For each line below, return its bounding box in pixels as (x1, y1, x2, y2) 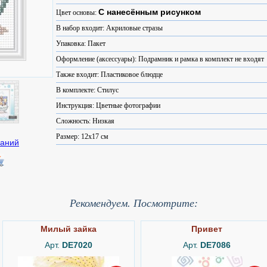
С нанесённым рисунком (98, 7, 201, 17)
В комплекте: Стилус (56, 86, 119, 94)
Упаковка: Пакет (56, 39, 105, 48)
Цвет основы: (56, 8, 98, 17)
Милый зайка (41, 224, 97, 234)
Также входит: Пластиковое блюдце (56, 70, 163, 79)
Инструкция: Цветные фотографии (56, 101, 160, 110)
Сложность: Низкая (56, 117, 114, 125)
